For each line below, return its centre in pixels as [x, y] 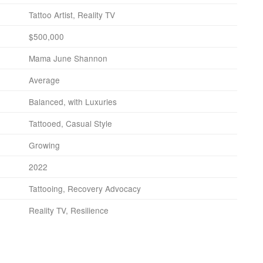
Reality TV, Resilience [69, 210]
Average [44, 80]
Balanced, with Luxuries [73, 102]
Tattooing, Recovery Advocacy [85, 189]
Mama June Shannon [68, 58]
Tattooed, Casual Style [70, 124]
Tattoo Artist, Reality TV [72, 15]
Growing [44, 145]
